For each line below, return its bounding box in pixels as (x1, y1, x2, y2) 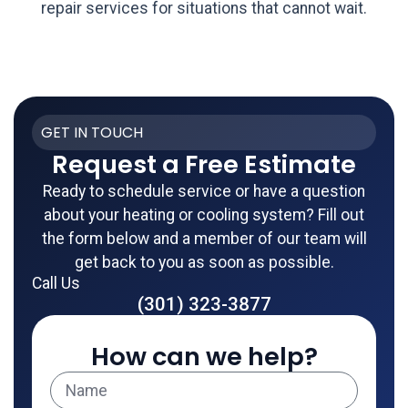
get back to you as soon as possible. (74, 253, 334, 272)
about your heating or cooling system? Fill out (44, 206, 364, 225)
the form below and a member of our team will (41, 229, 367, 249)
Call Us (32, 274, 80, 293)
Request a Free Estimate (52, 147, 356, 183)
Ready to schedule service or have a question (43, 182, 365, 201)
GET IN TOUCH (41, 122, 143, 144)
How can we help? (90, 339, 318, 375)
